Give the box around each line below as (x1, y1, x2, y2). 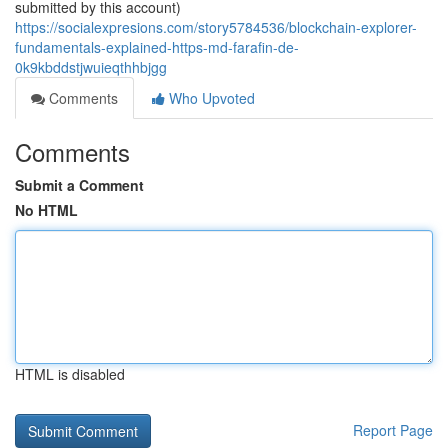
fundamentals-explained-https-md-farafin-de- (15, 37, 299, 57)
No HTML (15, 200, 78, 220)
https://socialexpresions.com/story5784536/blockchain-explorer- (15, 17, 417, 37)
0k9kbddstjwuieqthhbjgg (15, 57, 167, 77)
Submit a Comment (15, 175, 144, 195)
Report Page (353, 420, 433, 440)
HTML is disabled (15, 364, 125, 384)
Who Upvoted (165, 88, 255, 108)
